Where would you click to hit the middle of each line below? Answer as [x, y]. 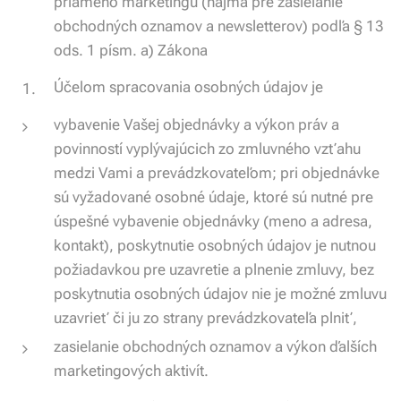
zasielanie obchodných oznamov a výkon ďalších [215, 346]
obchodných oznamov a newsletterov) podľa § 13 [219, 26]
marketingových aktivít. [131, 371]
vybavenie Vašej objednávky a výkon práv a [196, 124]
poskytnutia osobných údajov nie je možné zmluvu [220, 294]
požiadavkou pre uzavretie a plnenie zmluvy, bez [214, 269]
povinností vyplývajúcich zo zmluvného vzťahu [207, 149]
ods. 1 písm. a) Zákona [131, 50]
